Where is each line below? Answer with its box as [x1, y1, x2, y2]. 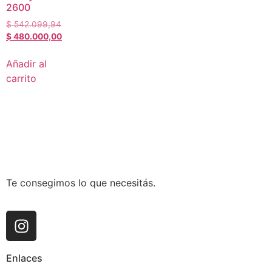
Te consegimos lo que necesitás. [6, 176, 155, 189]
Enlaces [6, 252, 42, 265]
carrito [6, 72, 36, 84]
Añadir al [6, 57, 47, 70]
